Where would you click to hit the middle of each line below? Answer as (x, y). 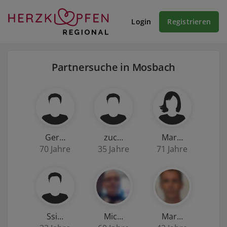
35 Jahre (113, 149)
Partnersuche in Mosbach (113, 67)
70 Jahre (55, 149)
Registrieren (189, 22)
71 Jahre (172, 149)
